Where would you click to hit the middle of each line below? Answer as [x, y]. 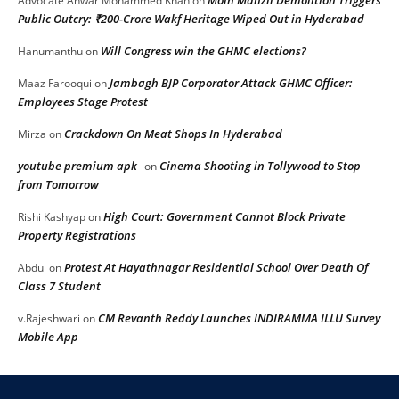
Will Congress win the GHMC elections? [204, 50]
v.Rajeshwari [49, 318]
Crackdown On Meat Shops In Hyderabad [173, 133]
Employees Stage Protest [83, 101]
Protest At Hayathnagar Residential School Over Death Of [216, 267]
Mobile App [48, 336]
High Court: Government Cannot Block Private [224, 216]
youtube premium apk [77, 165]
